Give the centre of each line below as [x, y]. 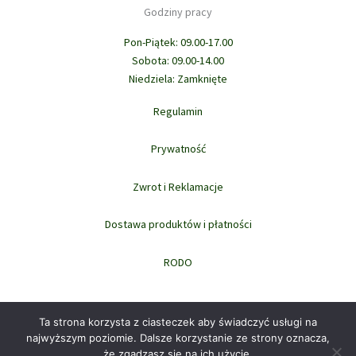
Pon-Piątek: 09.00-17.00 [178, 42]
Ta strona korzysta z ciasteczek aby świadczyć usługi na [178, 322]
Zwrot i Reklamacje [178, 186]
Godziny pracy [178, 12]
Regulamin [178, 111]
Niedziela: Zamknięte [178, 79]
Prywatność [178, 149]
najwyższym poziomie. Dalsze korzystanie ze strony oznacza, [178, 338]
